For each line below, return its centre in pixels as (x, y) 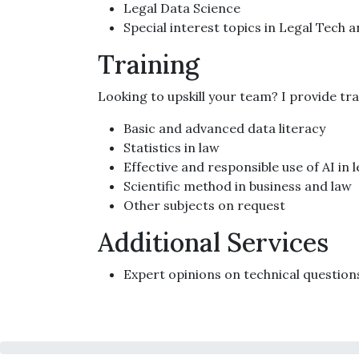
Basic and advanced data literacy (224, 128)
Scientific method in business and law (238, 186)
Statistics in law (171, 147)
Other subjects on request (204, 205)
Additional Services (213, 242)
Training (149, 65)
